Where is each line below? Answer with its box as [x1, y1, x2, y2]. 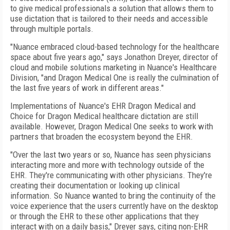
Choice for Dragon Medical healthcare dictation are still [10, 111, 198, 121]
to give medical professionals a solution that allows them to [10, 3, 214, 13]
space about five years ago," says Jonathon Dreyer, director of [10, 52, 218, 62]
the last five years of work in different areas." [10, 83, 164, 93]
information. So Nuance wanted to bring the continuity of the [10, 190, 216, 201]
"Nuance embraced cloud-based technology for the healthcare [10, 42, 219, 52]
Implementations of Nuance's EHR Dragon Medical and [10, 101, 196, 111]
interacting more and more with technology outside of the [10, 160, 204, 170]
